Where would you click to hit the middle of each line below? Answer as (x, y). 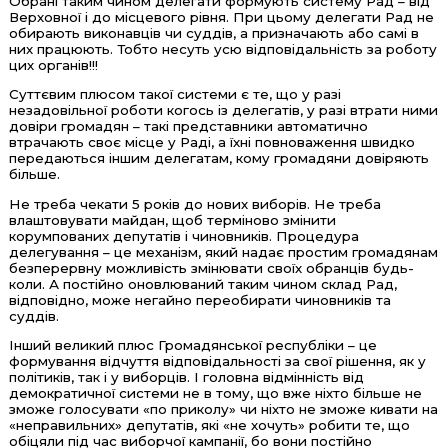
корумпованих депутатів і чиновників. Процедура (183, 235)
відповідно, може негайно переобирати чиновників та (199, 299)
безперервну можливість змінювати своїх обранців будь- (211, 267)
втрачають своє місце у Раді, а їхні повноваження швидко (211, 142)
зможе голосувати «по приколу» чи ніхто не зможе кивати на (223, 408)
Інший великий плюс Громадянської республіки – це (192, 344)
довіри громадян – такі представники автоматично (188, 126)
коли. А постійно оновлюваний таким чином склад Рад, (202, 283)
